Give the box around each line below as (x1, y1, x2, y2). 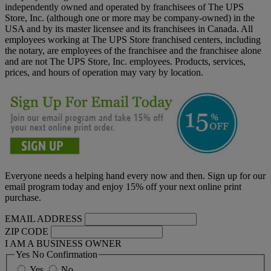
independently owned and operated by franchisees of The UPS (5, 1, 244, 12)
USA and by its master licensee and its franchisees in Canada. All (5, 23, 253, 34)
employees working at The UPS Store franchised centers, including (5, 34, 261, 45)
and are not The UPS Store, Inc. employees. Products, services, (5, 56, 246, 67)
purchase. (5, 192, 41, 203)
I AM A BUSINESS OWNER (5, 238, 122, 249)
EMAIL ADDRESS (5, 213, 82, 224)
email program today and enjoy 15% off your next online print (5, 181, 241, 192)
